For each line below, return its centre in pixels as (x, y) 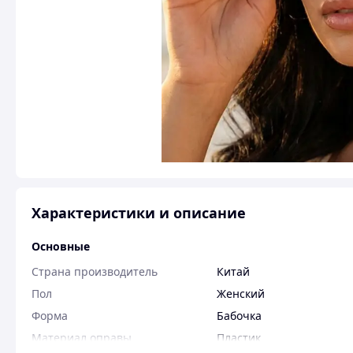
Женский (241, 294)
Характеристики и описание (139, 213)
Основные (61, 246)
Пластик (239, 338)
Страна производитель (95, 271)
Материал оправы (82, 338)
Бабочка (239, 316)
